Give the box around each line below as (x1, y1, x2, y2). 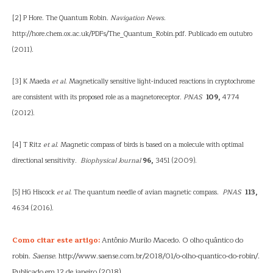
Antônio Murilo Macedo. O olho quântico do (100, 234, 243, 246)
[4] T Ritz (12, 139, 43, 151)
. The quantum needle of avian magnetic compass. (70, 186, 222, 198)
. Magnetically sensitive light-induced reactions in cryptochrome (65, 76, 255, 87)
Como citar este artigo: (12, 234, 100, 246)
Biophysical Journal (80, 155, 141, 166)
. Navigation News (107, 12, 164, 24)
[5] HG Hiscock (12, 186, 57, 198)
